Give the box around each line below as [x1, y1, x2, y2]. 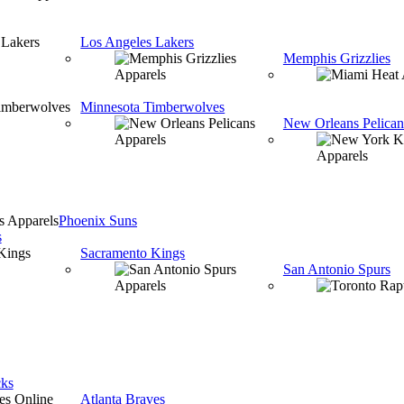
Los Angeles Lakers [80, 34, 195, 50]
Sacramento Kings [80, 245, 186, 261]
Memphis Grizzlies [282, 50, 390, 66]
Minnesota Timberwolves [80, 99, 225, 115]
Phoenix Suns [59, 213, 138, 228]
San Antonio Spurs [282, 262, 390, 277]
